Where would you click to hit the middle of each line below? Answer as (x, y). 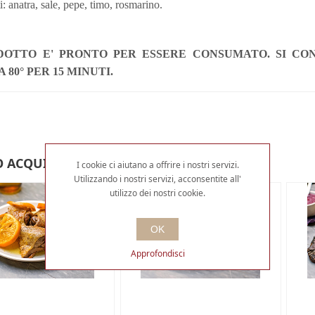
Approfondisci (157, 253)
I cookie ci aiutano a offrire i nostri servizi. (157, 165)
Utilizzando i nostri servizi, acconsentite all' (157, 179)
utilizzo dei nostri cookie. (157, 193)
